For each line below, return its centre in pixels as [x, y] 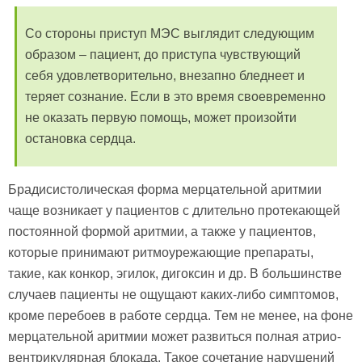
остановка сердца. [80, 138]
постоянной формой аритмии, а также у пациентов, [162, 231]
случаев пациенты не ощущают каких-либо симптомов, [173, 294]
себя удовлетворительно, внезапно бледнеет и [165, 75]
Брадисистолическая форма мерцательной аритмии [165, 189]
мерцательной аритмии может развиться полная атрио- [175, 336]
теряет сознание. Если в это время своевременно [175, 96]
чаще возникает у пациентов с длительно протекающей [174, 210]
